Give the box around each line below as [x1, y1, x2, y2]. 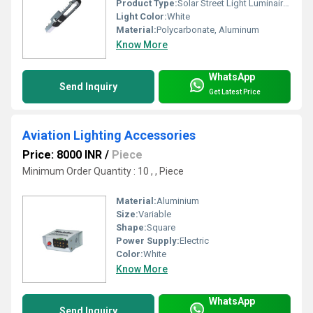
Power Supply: [116, 235, 180, 246]
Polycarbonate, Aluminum [156, 24, 259, 35]
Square [147, 221, 175, 233]
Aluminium [156, 195, 199, 206]
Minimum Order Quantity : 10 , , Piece [22, 165, 184, 177]
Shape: [116, 221, 147, 233]
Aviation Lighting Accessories [22, 127, 196, 143]
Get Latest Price [209, 88, 261, 96]
